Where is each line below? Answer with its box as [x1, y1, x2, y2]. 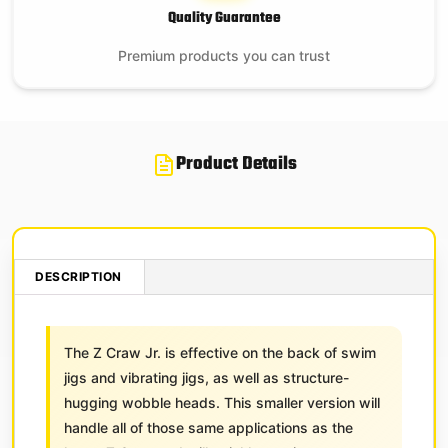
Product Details [175, 149, 297, 179]
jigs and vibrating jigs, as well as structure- [64, 368, 349, 386]
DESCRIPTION [35, 268, 122, 284]
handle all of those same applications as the [64, 418, 353, 436]
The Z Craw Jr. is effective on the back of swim [64, 343, 376, 361]
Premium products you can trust [118, 46, 330, 64]
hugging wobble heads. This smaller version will [64, 393, 380, 411]
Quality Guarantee [167, 6, 281, 30]
